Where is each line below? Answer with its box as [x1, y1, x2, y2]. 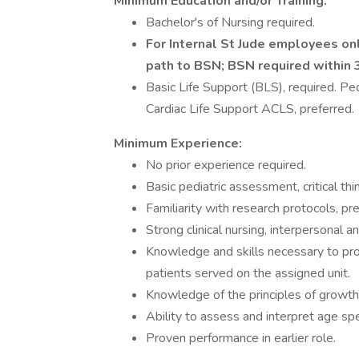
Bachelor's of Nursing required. [146, 14, 315, 31]
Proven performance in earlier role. [146, 329, 336, 347]
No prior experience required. [146, 156, 306, 174]
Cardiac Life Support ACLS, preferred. [146, 100, 354, 118]
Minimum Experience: [114, 135, 242, 152]
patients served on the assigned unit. [146, 264, 350, 282]
